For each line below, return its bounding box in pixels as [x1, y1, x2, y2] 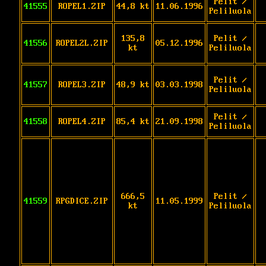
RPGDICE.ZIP [56, 196, 108, 206]
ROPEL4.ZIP [58, 116, 106, 126]
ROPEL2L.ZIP [56, 38, 108, 48]
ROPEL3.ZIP [58, 80, 106, 90]
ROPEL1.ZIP [58, 1, 106, 11]
